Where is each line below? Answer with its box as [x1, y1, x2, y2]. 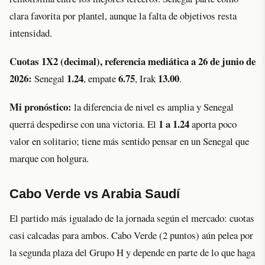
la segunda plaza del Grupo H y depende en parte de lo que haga [9, 245, 255, 260]
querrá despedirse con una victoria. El [9, 117, 159, 131]
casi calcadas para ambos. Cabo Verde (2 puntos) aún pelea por [9, 228, 253, 243]
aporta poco [189, 117, 237, 131]
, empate [83, 72, 118, 86]
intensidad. [9, 26, 52, 40]
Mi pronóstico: [9, 99, 72, 115]
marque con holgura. [9, 151, 89, 166]
